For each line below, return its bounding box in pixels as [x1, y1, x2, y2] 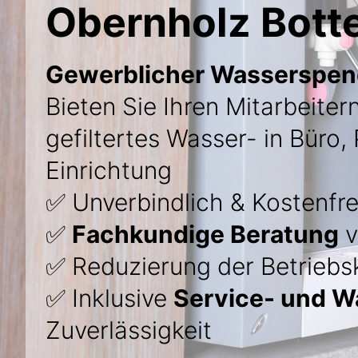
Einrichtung [46, 156, 172, 185]
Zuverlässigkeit [46, 316, 212, 344]
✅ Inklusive [46, 284, 173, 312]
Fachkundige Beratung [72, 220, 339, 249]
